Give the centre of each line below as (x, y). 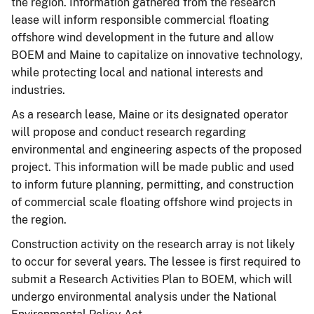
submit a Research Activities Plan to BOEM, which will (152, 279)
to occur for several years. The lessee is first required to (156, 261)
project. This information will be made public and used (153, 167)
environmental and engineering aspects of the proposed (157, 149)
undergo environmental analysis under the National (144, 296)
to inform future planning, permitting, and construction (152, 184)
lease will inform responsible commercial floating (140, 20)
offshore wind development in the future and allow (143, 37)
